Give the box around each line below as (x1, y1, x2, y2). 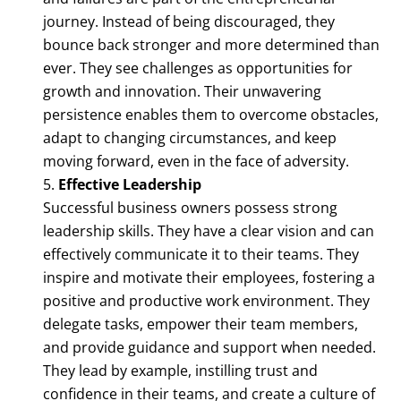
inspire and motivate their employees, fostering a (43, 267, 375, 287)
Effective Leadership (58, 174, 201, 194)
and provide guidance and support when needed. (43, 337, 376, 357)
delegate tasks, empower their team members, (43, 313, 358, 334)
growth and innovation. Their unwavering (43, 81, 321, 101)
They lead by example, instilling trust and (43, 360, 318, 380)
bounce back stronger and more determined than (43, 34, 380, 55)
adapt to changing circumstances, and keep (43, 127, 337, 148)
